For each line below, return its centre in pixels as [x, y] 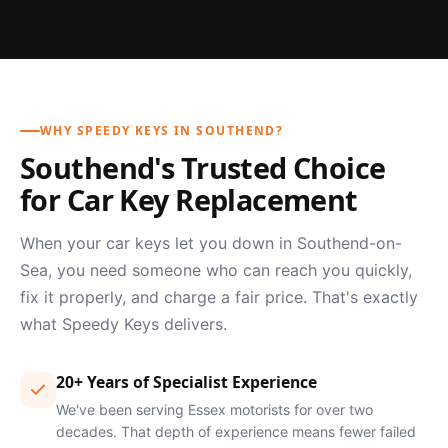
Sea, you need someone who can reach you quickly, [216, 270]
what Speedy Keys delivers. [123, 324]
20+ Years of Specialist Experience [186, 382]
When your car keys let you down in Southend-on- [211, 243]
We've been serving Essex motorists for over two [214, 410]
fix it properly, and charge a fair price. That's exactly [219, 297]
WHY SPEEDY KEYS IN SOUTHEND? [162, 131]
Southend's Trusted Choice [203, 168]
